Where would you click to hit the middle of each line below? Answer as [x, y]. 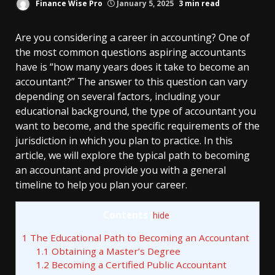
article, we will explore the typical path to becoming [133, 155]
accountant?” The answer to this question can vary [131, 82]
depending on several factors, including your [118, 96]
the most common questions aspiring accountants [131, 52]
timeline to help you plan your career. [101, 185]
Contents [126, 215]
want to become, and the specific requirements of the [137, 126]
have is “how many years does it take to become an [132, 67]
